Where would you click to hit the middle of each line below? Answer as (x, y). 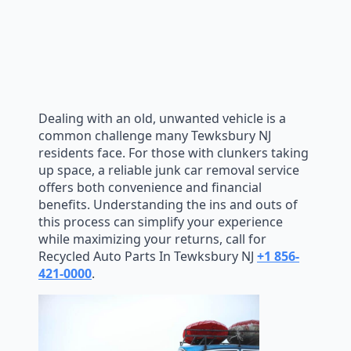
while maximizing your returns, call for (152, 239)
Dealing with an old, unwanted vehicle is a (162, 118)
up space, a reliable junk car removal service (169, 170)
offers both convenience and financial (150, 187)
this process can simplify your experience (161, 221)
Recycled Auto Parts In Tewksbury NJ (148, 256)
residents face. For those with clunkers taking (174, 152)
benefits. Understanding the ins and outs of (168, 204)
